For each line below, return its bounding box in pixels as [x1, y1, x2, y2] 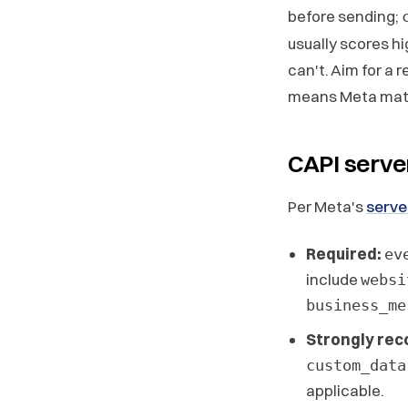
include [306, 269, 361, 289]
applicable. [306, 380, 384, 400]
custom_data [306, 355, 406, 374]
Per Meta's [288, 196, 366, 216]
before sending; [288, 5, 402, 25]
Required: [306, 243, 382, 263]
